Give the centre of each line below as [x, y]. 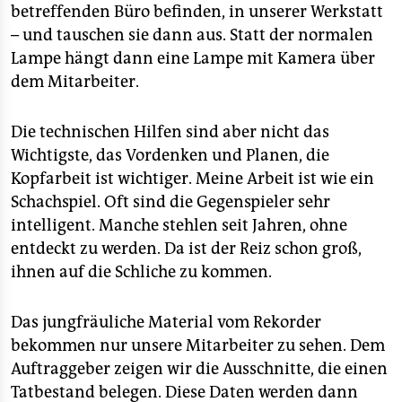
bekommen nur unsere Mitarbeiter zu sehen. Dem [198, 345]
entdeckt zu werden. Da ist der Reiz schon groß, [186, 249]
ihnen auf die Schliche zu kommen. [141, 272]
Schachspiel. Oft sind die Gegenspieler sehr [170, 202]
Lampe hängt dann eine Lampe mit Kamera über [193, 58]
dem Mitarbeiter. [75, 82]
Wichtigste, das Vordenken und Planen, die [170, 155]
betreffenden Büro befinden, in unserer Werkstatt [197, 12]
